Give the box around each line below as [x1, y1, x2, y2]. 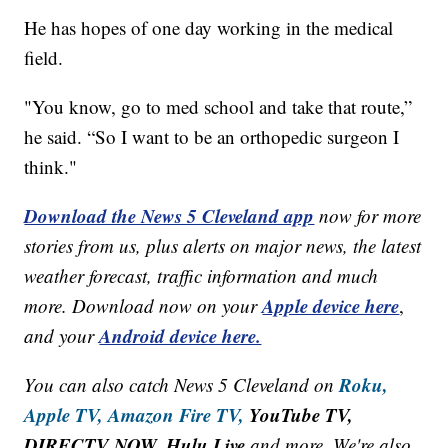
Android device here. [99, 321, 262, 349]
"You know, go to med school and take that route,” [24, 93, 413, 119]
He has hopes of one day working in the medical [24, 14, 394, 40]
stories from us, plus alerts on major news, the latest [24, 232, 422, 258]
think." [24, 153, 78, 179]
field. [24, 44, 64, 70]
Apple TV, [24, 400, 104, 428]
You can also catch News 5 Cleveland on [24, 371, 340, 397]
